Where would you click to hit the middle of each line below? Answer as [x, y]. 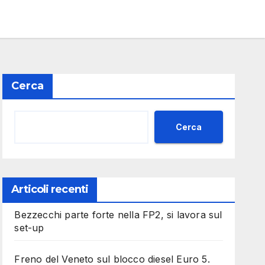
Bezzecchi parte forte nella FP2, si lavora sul [118, 215]
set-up [29, 228]
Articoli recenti [50, 189]
